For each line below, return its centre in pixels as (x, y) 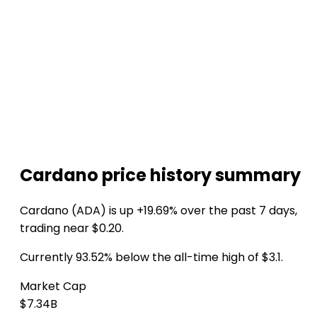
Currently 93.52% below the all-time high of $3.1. (151, 257)
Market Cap (53, 286)
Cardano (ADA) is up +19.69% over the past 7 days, (158, 210)
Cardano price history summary (160, 175)
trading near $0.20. (72, 228)
